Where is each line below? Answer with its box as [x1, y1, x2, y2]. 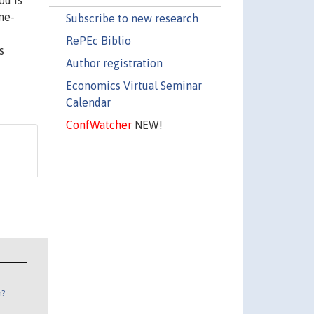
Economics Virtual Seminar [65, 78, 202, 92]
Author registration [65, 56, 163, 69]
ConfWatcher [65, 118, 132, 131]
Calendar [65, 95, 111, 109]
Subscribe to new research [65, 11, 198, 25]
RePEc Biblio [65, 34, 131, 47]
